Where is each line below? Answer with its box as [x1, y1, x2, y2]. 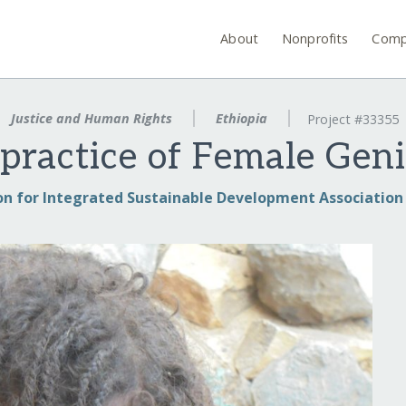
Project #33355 [306, 111, 399, 129]
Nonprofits [282, 29, 349, 47]
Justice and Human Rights [7, 110, 177, 127]
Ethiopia [212, 110, 271, 127]
